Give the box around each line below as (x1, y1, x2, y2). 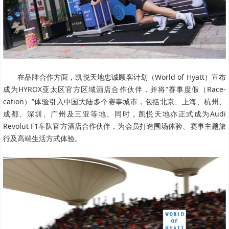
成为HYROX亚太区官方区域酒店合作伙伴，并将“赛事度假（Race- (3, 84, 226, 95)
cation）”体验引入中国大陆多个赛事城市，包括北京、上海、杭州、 (3, 97, 226, 107)
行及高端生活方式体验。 (3, 133, 82, 144)
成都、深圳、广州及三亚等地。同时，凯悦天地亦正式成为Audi (3, 109, 226, 119)
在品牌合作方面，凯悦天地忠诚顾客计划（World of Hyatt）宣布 (17, 72, 226, 82)
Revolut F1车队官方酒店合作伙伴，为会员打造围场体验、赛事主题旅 (3, 121, 226, 131)
